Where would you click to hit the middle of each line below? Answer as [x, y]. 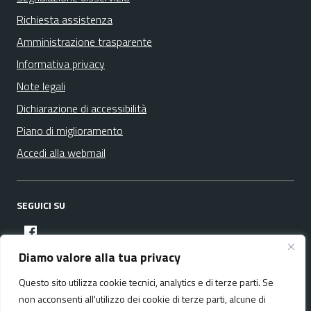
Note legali [41, 86]
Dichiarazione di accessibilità [82, 108]
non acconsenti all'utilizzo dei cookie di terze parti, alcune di [142, 299]
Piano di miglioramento [70, 131]
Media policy [45, 288]
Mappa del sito [166, 288]
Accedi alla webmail [61, 153]
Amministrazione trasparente [84, 42]
